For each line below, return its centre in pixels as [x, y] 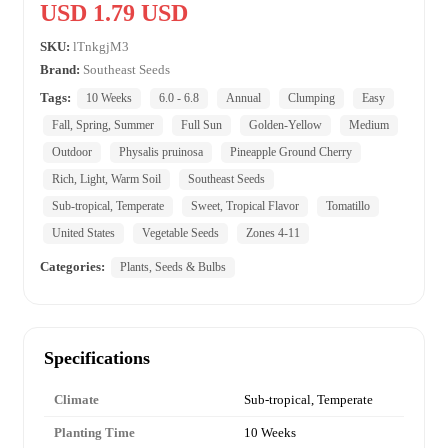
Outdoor [72, 151]
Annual [243, 97]
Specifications [97, 357]
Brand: [60, 69]
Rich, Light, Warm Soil [106, 178]
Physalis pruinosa [161, 151]
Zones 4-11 [273, 232]
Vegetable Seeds [180, 232]
